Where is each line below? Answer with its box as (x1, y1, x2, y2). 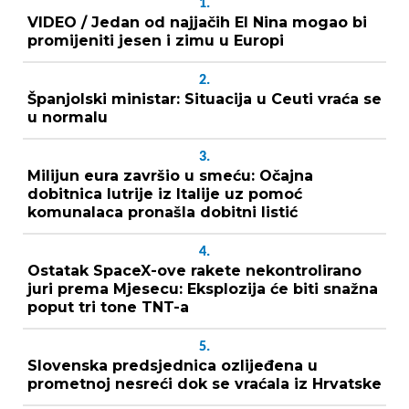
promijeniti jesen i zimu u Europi (27, 31, 284, 49)
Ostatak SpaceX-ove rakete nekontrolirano (27, 261, 362, 279)
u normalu (27, 108, 108, 126)
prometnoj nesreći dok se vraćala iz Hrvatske (27, 374, 382, 393)
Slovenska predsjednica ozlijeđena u (27, 356, 318, 374)
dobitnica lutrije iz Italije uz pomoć (27, 184, 302, 203)
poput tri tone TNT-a (27, 298, 189, 316)
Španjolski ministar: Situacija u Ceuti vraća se (27, 89, 382, 108)
